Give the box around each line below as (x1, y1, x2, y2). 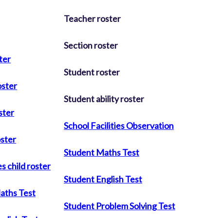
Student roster (64, 66, 120, 77)
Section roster (64, 39, 118, 51)
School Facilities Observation (64, 120, 174, 131)
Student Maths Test (64, 146, 140, 158)
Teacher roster (64, 13, 121, 24)
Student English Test (64, 173, 143, 184)
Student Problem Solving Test (64, 200, 176, 211)
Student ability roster (64, 93, 145, 104)
